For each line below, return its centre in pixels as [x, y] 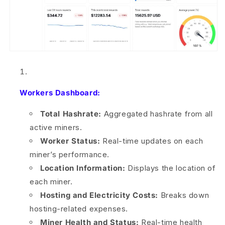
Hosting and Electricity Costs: [99, 195]
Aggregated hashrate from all [157, 114]
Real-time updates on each [152, 141]
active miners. [56, 127]
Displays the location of [171, 168]
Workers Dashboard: [60, 92]
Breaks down [184, 195]
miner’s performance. [70, 154]
